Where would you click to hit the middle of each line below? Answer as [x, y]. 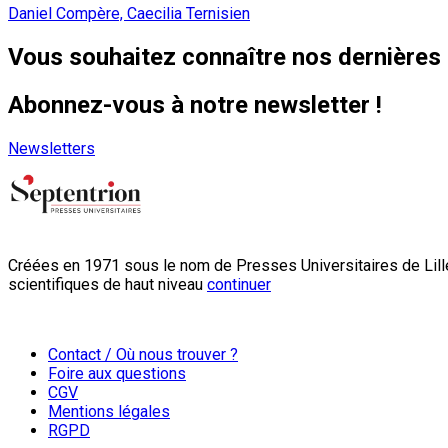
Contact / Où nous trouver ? [143, 354]
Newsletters [51, 148]
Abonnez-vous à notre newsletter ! [195, 104]
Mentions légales [109, 411]
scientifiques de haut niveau [107, 284]
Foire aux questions [117, 373]
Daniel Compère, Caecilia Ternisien [129, 13]
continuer [239, 284]
